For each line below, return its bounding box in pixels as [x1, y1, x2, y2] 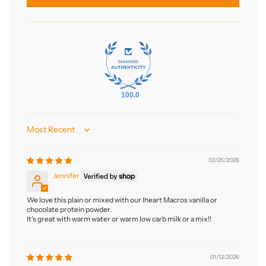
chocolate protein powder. [27, 205, 112, 214]
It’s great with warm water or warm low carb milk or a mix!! [27, 214, 211, 223]
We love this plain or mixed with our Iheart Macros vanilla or [27, 195, 217, 204]
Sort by [26, 129, 49, 138]
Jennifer [53, 171, 80, 180]
